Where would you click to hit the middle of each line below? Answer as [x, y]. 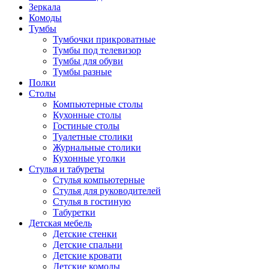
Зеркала [45, 7]
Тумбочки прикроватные [104, 39]
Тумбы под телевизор [97, 50]
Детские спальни [88, 244]
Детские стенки [85, 234]
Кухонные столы [87, 115]
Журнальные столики [97, 147]
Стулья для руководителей [107, 190]
